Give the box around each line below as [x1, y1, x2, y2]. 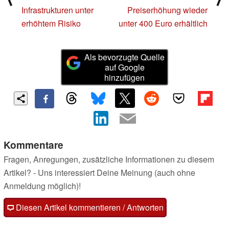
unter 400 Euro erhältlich [119, 17, 208, 30]
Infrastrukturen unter [21, 4, 94, 16]
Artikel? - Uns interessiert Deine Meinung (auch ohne [4, 167, 195, 179]
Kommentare [4, 138, 63, 152]
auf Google [104, 61, 145, 73]
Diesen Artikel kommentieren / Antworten [14, 201, 164, 214]
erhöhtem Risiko [21, 17, 81, 30]
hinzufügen [104, 71, 145, 83]
